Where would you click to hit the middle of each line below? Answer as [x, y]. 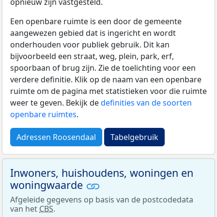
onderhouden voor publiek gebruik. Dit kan [90, 44]
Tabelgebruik [134, 137]
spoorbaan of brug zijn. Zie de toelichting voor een [103, 68]
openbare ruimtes [43, 114]
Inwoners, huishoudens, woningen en [102, 172]
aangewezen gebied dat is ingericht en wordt [93, 33]
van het [25, 209]
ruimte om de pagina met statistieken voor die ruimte [108, 91]
